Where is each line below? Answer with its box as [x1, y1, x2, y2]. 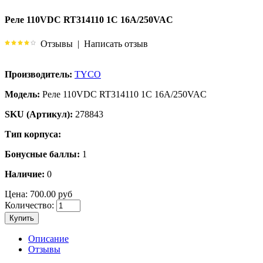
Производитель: [5, 69, 72, 79]
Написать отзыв [84, 38, 148, 49]
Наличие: [5, 168, 45, 179]
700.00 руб [28, 188, 72, 199]
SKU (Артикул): [5, 109, 73, 119]
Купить [9, 213, 34, 222]
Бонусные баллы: [5, 149, 80, 159]
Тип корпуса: [5, 129, 61, 139]
